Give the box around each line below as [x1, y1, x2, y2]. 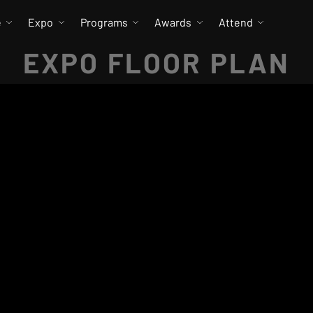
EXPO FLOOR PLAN [22, 45, 291, 79]
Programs [80, 15, 128, 29]
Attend [218, 15, 253, 29]
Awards [154, 15, 192, 29]
